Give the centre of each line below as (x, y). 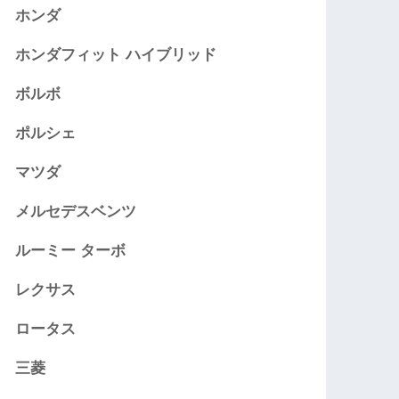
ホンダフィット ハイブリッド (116, 54)
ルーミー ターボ (71, 250)
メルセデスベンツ (76, 211)
